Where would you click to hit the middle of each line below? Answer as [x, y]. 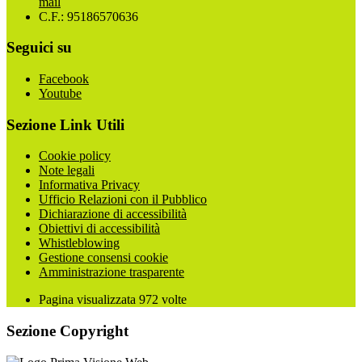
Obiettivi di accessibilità [99, 229]
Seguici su [39, 48]
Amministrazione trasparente [112, 272]
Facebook [64, 79]
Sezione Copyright [67, 331]
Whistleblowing [79, 243]
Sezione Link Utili [65, 124]
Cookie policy [75, 156]
